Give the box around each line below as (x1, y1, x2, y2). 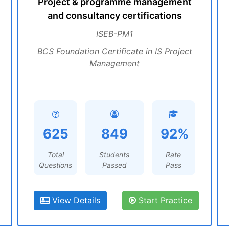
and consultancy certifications (47, 10, 182, 21)
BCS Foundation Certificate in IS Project (37, 46, 192, 56)
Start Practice (136, 195, 192, 205)
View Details (50, 195, 100, 205)
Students (99, 150, 130, 159)
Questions (39, 161, 73, 169)
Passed (102, 161, 127, 169)
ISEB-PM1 (96, 29, 133, 39)
